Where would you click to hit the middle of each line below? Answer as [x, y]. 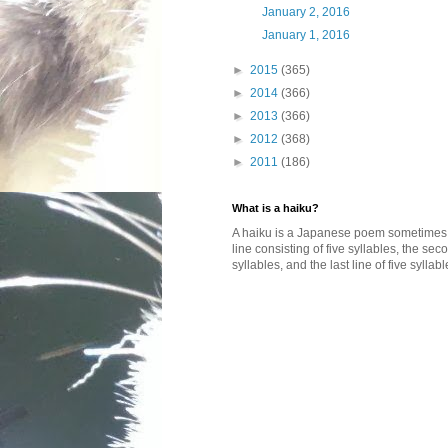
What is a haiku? [275, 208]
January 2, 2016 [305, 12]
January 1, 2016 [305, 35]
